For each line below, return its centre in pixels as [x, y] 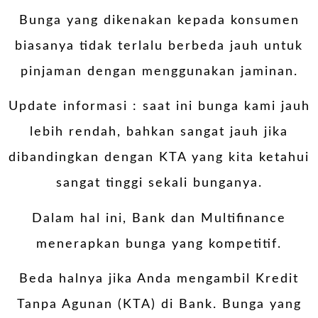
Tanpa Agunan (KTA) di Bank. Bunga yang [159, 305]
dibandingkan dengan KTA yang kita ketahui [159, 158]
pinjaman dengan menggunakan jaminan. [159, 71]
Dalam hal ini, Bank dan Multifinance [159, 218]
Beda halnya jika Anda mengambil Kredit [159, 279]
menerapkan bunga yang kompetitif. [159, 244]
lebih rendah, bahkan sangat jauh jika [159, 132]
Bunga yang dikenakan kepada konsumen [159, 20]
